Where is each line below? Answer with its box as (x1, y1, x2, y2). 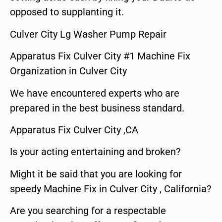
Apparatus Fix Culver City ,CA (10, 124, 138, 136)
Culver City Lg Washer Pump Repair (10, 28, 166, 40)
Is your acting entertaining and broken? (10, 146, 180, 158)
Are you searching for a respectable (10, 205, 166, 217)
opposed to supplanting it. (10, 6, 124, 18)
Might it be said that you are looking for (10, 167, 182, 180)
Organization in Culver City (10, 65, 127, 77)
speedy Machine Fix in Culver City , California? (10, 182, 211, 195)
